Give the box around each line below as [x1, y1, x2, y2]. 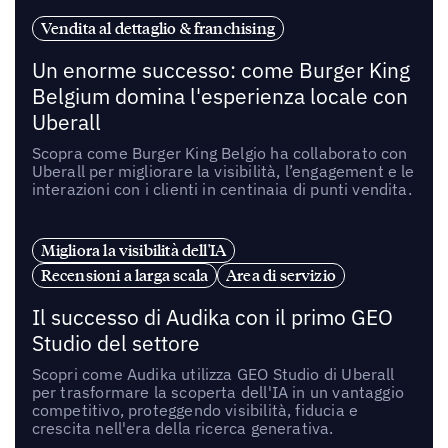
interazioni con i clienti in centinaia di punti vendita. [31, 178, 412, 199]
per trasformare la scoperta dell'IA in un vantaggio [31, 382, 404, 403]
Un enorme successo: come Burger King [31, 56, 410, 84]
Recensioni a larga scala [40, 265, 209, 286]
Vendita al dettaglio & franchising [40, 17, 275, 38]
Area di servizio [226, 265, 336, 286]
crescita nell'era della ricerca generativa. [31, 418, 334, 439]
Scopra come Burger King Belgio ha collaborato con [31, 142, 408, 163]
